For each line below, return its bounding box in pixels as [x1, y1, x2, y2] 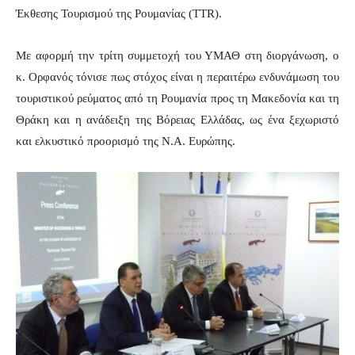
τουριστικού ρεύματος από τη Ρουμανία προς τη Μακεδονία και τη [16, 91, 339, 105]
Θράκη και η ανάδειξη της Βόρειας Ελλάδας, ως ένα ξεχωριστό [16, 113, 339, 126]
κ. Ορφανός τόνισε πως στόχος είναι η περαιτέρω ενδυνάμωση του [16, 70, 339, 83]
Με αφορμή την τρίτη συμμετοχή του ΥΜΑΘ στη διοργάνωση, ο [16, 48, 339, 62]
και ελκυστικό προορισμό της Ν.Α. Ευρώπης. [16, 134, 235, 147]
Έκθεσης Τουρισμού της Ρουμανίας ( [16, 6, 193, 20]
